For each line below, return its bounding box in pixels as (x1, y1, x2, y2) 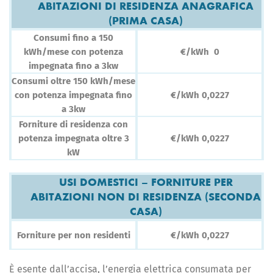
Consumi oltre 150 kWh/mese (12, 76, 135, 87)
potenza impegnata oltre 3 (18, 133, 129, 144)
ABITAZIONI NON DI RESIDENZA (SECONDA (30, 190, 261, 204)
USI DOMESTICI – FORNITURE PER (58, 175, 233, 189)
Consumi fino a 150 (34, 32, 113, 44)
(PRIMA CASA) (108, 14, 183, 27)
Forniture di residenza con (19, 119, 128, 130)
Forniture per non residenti (16, 230, 130, 241)
